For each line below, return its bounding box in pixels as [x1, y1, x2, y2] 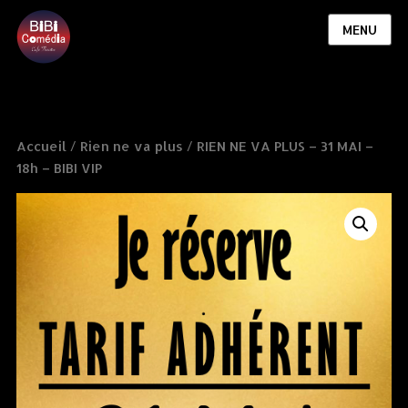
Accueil [15, 138, 66, 155]
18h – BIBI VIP [15, 159, 102, 177]
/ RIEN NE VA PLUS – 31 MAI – [182, 138, 373, 155]
